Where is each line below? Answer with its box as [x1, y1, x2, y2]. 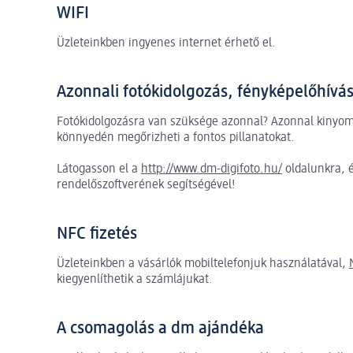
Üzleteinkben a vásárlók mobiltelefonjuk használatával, [57, 257, 349, 270]
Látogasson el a [57, 162, 141, 176]
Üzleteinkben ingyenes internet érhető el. [57, 36, 276, 50]
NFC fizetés [57, 225, 137, 243]
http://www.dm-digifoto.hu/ [141, 162, 282, 176]
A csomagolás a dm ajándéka [57, 319, 264, 337]
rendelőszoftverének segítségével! [57, 178, 239, 191]
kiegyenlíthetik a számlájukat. [57, 273, 213, 286]
